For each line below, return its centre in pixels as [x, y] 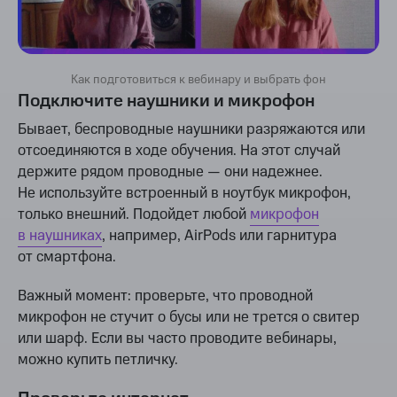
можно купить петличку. [98, 360]
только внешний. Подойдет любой [134, 215]
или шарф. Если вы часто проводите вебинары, [177, 339]
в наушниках [60, 236]
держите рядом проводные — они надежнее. [170, 172]
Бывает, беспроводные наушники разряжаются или [191, 130]
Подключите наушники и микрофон [166, 101]
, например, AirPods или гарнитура [219, 236]
